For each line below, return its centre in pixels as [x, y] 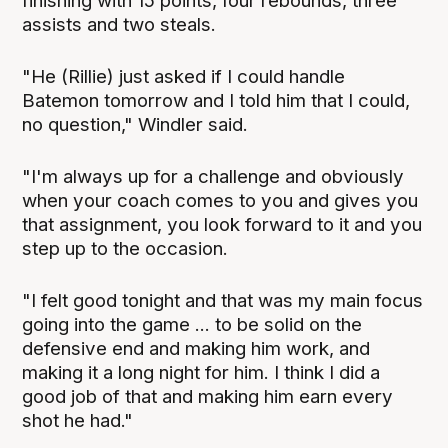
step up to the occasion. [125, 248]
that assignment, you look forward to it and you [222, 224]
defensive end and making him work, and [196, 348]
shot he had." [78, 420]
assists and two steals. [119, 24]
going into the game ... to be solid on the [192, 324]
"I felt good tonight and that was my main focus [223, 300]
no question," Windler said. [135, 124]
